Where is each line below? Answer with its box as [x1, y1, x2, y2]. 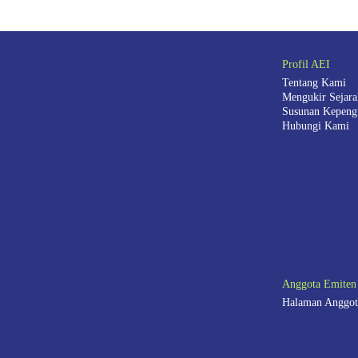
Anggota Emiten [281, 278, 356, 291]
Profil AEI [281, 58, 330, 71]
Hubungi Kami [281, 120, 349, 133]
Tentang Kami [281, 77, 346, 89]
